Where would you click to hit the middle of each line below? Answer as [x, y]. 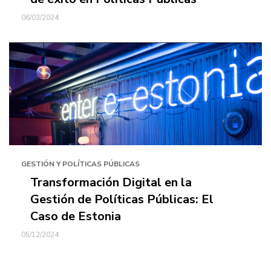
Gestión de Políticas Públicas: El [122, 199]
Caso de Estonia [76, 216]
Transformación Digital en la [111, 182]
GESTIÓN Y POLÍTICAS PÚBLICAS [80, 164]
